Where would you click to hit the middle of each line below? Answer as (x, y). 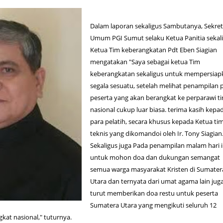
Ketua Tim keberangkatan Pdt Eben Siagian (154, 50)
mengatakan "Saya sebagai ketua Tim (145, 61)
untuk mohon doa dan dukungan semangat (155, 157)
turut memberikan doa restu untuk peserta (154, 193)
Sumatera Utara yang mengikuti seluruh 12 (154, 205)
